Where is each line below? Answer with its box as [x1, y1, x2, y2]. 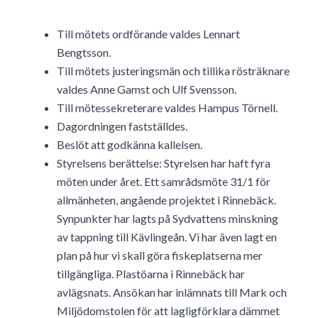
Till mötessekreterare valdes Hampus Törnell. [57, 101, 278, 115]
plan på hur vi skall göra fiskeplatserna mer [57, 248, 263, 263]
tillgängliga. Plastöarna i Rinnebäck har [57, 267, 245, 281]
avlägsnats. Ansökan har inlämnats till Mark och [57, 285, 287, 300]
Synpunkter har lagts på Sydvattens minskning [57, 212, 278, 226]
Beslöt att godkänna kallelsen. [57, 138, 202, 152]
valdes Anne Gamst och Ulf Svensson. [57, 82, 236, 97]
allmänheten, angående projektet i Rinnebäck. [57, 193, 276, 207]
